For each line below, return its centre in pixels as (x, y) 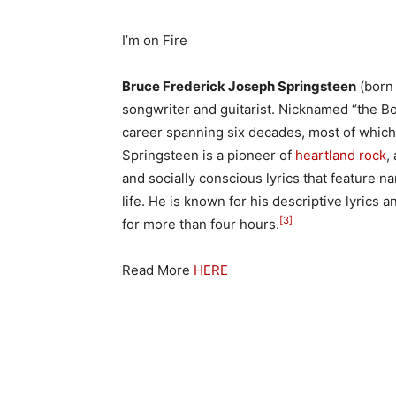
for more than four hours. (201, 224)
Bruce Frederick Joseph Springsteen (239, 86)
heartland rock (341, 155)
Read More (158, 270)
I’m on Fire (155, 40)
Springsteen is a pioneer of (209, 155)
